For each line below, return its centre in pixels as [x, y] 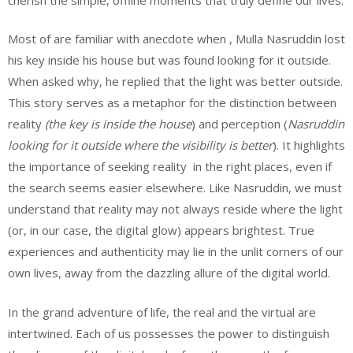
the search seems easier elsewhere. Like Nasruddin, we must [175, 188]
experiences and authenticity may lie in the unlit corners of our [176, 251]
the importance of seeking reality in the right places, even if [170, 166]
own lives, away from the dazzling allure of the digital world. [169, 273]
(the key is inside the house [118, 124]
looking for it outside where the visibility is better [140, 145]
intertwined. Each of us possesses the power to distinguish [169, 333]
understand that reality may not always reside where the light [175, 209]
